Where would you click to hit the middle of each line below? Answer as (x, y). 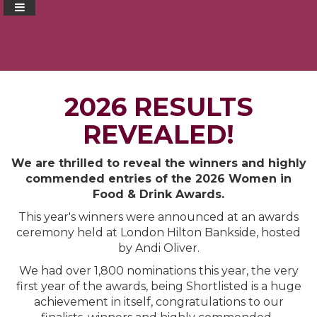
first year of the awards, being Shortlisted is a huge (158, 286)
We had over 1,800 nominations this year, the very (158, 271)
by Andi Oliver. (158, 248)
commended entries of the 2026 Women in (158, 179)
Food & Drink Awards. (158, 194)
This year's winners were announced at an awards (158, 217)
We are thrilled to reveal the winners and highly (158, 163)
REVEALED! (158, 134)
